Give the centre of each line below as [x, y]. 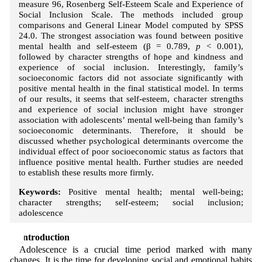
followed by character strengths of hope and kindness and [131, 56]
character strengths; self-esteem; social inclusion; [131, 202]
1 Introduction [39, 237]
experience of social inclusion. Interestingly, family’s [131, 67]
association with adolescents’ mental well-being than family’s [131, 119]
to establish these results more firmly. [87, 172]
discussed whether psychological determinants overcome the [131, 140]
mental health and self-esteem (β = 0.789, [108, 46]
